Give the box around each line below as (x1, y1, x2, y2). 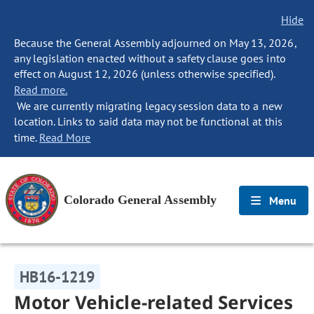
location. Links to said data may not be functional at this (14, 114, 282, 128)
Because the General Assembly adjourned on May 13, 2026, (14, 36, 296, 50)
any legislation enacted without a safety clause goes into (14, 51, 286, 65)
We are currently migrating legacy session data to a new (14, 99, 282, 113)
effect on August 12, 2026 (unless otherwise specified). (14, 67, 275, 81)
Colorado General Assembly (64, 193, 217, 207)
